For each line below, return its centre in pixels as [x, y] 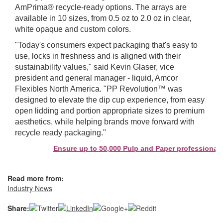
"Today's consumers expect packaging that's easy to [106, 45]
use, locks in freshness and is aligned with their [98, 56]
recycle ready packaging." [60, 133]
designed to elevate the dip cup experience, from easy [110, 100]
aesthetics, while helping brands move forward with [105, 122]
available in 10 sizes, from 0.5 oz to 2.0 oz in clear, [103, 18]
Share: [18, 208]
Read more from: [36, 178]
